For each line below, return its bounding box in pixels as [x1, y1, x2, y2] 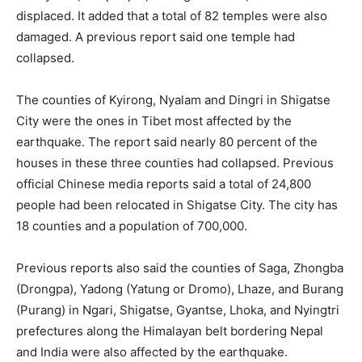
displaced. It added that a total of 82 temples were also [16, 8, 327, 24]
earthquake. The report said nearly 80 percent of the [16, 134, 318, 150]
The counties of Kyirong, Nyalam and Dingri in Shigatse [16, 92, 330, 108]
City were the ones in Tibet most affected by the [16, 113, 292, 129]
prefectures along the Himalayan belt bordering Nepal [16, 323, 323, 339]
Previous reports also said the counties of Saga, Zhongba [16, 260, 343, 276]
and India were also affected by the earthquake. [16, 344, 288, 360]
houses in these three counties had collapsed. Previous [16, 155, 334, 171]
